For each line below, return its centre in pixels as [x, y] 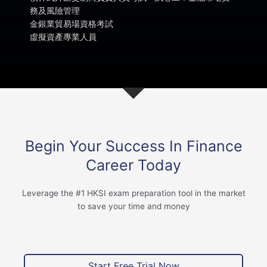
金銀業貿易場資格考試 [72, 24]
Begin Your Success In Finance [133, 146]
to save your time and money [133, 207]
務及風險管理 [55, 10]
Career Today [133, 165]
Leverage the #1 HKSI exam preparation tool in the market [133, 193]
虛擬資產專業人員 [63, 37]
